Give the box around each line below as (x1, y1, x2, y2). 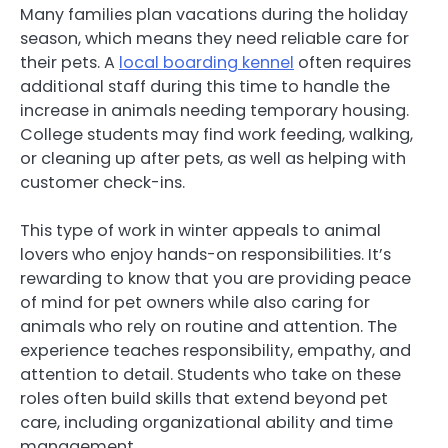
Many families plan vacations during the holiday (20, 2, 408, 26)
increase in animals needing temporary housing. (20, 98, 409, 122)
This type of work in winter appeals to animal (20, 218, 381, 242)
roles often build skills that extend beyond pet (20, 386, 388, 410)
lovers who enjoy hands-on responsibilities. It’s (20, 242, 391, 266)
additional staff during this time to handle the (20, 74, 390, 98)
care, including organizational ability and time (20, 410, 393, 434)
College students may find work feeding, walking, (20, 122, 413, 146)
